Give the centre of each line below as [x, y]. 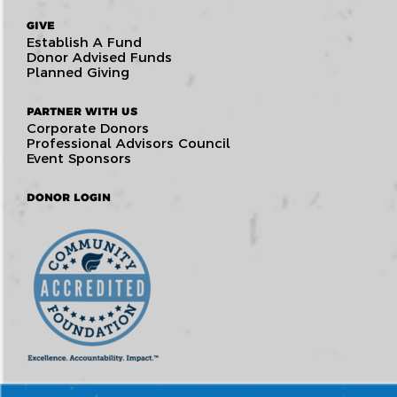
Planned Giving [78, 72]
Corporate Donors [88, 128]
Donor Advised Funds [99, 57]
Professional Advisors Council [128, 143]
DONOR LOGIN [69, 197]
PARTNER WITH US [82, 111]
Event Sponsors [79, 158]
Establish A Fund [84, 42]
